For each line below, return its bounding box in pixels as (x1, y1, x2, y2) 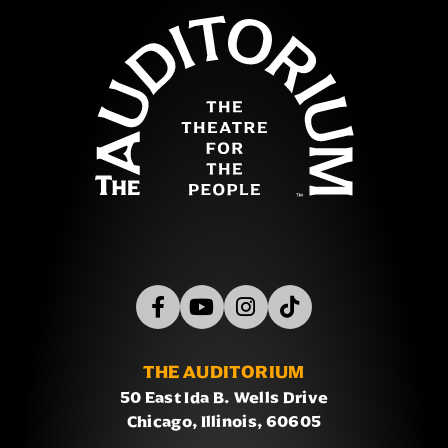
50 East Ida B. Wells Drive (119, 388, 329, 408)
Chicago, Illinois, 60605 (126, 412, 322, 432)
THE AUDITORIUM (143, 361, 305, 384)
